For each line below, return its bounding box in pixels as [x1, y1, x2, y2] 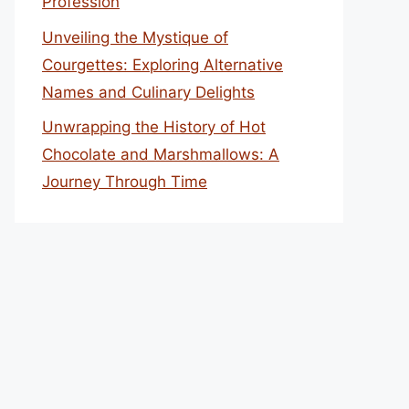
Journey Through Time [42, 173, 207, 191]
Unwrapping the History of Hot [42, 118, 266, 136]
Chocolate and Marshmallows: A [42, 145, 279, 163]
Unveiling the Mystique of [42, 27, 228, 47]
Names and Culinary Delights [42, 82, 255, 101]
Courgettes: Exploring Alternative [42, 55, 283, 74]
